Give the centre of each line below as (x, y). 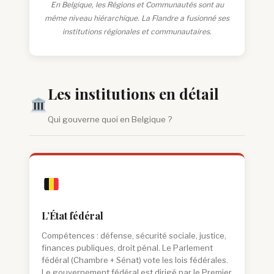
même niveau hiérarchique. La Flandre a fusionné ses (137, 18)
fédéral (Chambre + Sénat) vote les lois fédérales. (135, 260)
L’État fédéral (72, 216)
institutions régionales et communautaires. (137, 31)
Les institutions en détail (133, 94)
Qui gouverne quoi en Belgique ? (109, 119)
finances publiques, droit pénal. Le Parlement (127, 248)
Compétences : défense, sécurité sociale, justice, (134, 235)
